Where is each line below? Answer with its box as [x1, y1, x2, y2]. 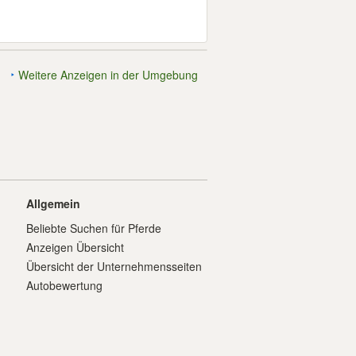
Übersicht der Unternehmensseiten [26, 258, 202, 274]
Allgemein [26, 195, 80, 211]
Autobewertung [26, 277, 103, 293]
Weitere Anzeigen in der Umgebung [18, 67, 198, 83]
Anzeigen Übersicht [26, 239, 124, 255]
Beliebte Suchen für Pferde [26, 220, 161, 236]
